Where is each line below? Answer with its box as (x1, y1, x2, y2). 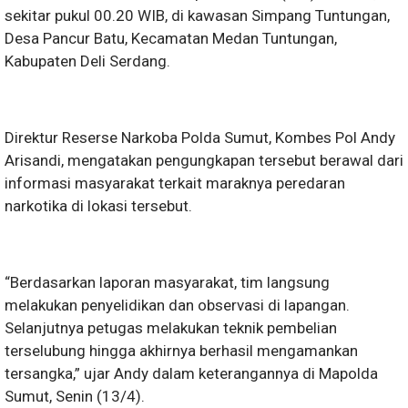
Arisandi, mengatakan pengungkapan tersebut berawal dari (5, 151, 403, 169)
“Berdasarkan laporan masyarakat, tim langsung (5, 273, 330, 291)
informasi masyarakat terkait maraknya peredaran (5, 174, 345, 192)
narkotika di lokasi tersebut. (5, 197, 192, 215)
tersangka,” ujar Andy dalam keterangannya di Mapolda (5, 364, 378, 382)
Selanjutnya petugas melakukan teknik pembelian (5, 319, 337, 337)
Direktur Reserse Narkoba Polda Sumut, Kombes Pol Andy (5, 128, 395, 147)
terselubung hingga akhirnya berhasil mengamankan (5, 342, 358, 360)
